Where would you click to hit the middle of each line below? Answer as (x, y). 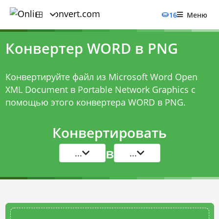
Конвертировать (109, 132)
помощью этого (41, 102)
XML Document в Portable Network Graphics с (100, 89)
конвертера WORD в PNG (130, 102)
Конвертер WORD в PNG (91, 48)
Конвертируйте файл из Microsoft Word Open (101, 77)
